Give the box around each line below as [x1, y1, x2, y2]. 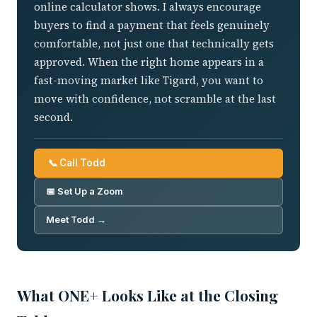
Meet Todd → [46, 214, 106, 226]
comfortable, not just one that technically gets [34, 36, 274, 52]
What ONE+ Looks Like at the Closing [17, 285, 278, 306]
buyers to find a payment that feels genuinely [34, 18, 270, 33]
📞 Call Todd [48, 157, 105, 169]
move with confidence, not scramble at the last [34, 91, 276, 107]
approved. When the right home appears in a [34, 54, 264, 70]
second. [34, 110, 73, 125]
